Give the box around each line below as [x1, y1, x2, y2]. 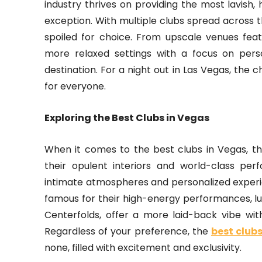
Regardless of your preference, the [44, 225, 211, 239]
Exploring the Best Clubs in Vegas [44, 111, 209, 125]
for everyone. [44, 80, 106, 94]
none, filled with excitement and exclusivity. [44, 241, 242, 255]
